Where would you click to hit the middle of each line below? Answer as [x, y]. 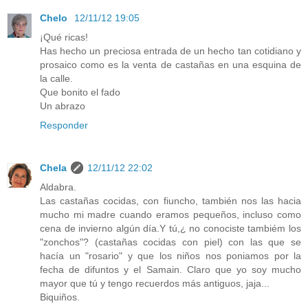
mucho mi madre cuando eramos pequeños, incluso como [170, 214]
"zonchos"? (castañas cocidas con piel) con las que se [170, 242]
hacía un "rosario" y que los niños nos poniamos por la [170, 255]
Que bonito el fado [80, 92]
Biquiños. [60, 297]
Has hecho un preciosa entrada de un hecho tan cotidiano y [170, 51]
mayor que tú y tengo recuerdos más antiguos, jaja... [155, 283]
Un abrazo [63, 106]
